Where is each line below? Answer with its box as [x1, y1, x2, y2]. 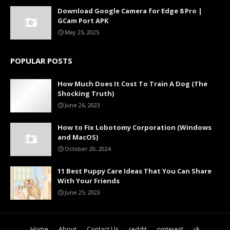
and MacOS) [57, 132, 98, 142]
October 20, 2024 [65, 145, 111, 153]
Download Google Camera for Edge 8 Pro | [57, 6, 202, 16]
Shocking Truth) [57, 89, 114, 99]
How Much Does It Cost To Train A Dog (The [57, 79, 207, 89]
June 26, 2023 [65, 101, 100, 109]
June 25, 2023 [65, 188, 100, 197]
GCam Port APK [57, 16, 108, 26]
